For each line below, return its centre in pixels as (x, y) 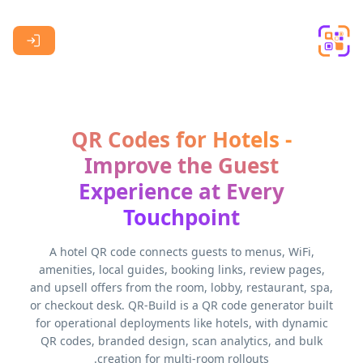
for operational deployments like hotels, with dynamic (181, 323)
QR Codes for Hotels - (181, 139)
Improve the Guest (181, 165)
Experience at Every (181, 191)
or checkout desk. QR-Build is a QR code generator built (181, 305)
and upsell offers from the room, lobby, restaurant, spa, (181, 287)
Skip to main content (294, 15)
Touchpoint (181, 217)
